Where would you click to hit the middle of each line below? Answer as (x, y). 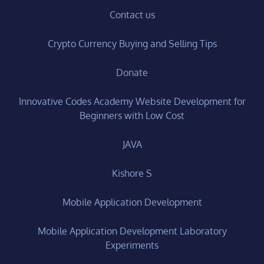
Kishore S (132, 173)
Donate (132, 72)
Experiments (132, 245)
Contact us (132, 14)
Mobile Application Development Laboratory (132, 231)
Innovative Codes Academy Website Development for (132, 101)
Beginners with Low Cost (132, 115)
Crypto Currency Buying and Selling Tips (132, 43)
